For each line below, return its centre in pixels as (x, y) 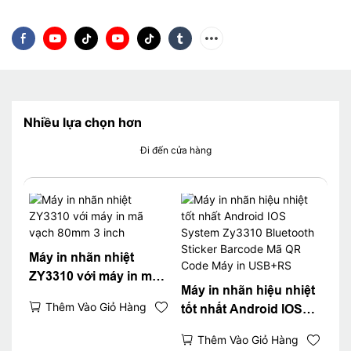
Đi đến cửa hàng (175, 150)
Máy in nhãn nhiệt (81, 257)
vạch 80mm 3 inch (82, 295)
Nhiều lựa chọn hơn (83, 123)
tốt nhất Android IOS (241, 309)
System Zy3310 (226, 327)
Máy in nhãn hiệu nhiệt (248, 290)
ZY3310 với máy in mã (94, 276)
